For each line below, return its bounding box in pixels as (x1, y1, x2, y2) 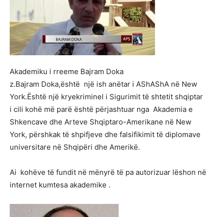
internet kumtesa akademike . (10, 180, 110, 189)
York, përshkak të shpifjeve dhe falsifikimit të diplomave (10, 130, 201, 139)
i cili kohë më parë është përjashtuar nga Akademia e (10, 105, 193, 114)
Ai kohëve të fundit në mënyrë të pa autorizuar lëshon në (10, 168, 206, 177)
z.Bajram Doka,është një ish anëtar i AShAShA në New (10, 79, 197, 89)
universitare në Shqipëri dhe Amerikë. (10, 142, 140, 152)
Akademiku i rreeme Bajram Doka (10, 67, 124, 76)
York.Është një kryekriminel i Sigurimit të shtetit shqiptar (10, 92, 205, 101)
